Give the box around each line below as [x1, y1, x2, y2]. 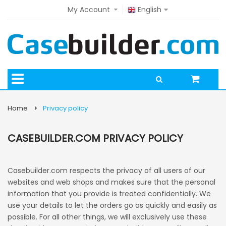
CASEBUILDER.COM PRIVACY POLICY [8, 131, 183, 145]
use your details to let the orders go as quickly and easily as [8, 200, 217, 210]
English [137, 5, 161, 15]
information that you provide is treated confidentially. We [8, 189, 211, 199]
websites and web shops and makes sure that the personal [8, 177, 215, 187]
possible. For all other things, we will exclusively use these [8, 212, 207, 222]
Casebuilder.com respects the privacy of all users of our [8, 165, 205, 176]
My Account [67, 5, 110, 15]
